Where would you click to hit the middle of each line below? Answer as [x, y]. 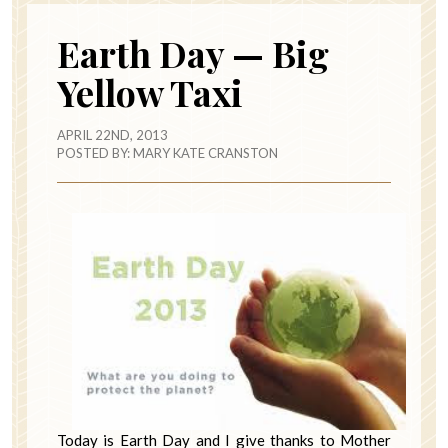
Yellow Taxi [150, 92]
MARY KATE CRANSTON [205, 153]
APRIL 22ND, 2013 [112, 135]
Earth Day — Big [193, 53]
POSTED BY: [95, 153]
